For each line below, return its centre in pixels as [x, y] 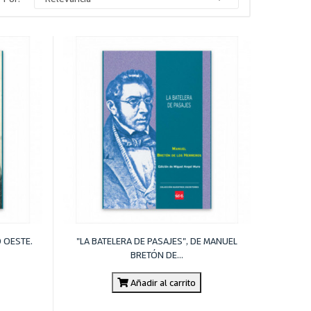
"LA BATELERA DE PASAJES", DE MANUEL [157, 240]
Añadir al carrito [162, 282]
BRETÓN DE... [157, 254]
